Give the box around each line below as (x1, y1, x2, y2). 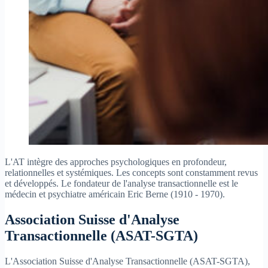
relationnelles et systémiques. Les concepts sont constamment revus (5, 167, 258, 178)
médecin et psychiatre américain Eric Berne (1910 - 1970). (5, 189, 225, 200)
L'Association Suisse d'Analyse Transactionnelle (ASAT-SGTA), (5, 255, 250, 266)
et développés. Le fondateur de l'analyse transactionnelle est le (5, 178, 238, 189)
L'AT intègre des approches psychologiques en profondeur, (5, 157, 227, 167)
